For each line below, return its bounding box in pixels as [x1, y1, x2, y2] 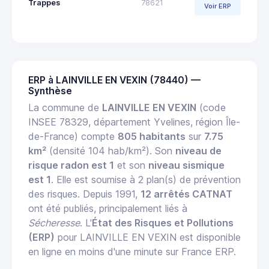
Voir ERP [204, 2, 231, 11]
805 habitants [118, 130, 186, 142]
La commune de [28, 101, 102, 113]
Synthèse [28, 85, 72, 97]
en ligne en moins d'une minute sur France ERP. [28, 245, 236, 258]
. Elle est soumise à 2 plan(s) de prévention [51, 173, 241, 186]
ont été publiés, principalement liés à [28, 202, 187, 214]
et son [114, 159, 148, 171]
